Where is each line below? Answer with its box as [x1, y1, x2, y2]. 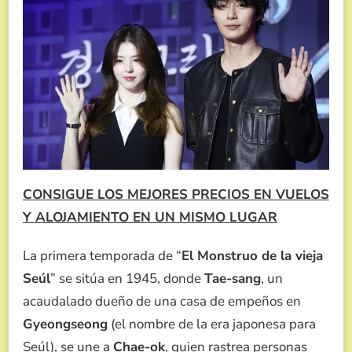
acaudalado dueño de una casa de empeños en [23, 292, 301, 311]
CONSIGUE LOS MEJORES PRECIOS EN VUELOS [23, 185, 329, 204]
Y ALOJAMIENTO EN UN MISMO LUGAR [23, 208, 277, 227]
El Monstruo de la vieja [181, 247, 323, 266]
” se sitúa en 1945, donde [50, 269, 204, 288]
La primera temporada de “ [23, 247, 181, 266]
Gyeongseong [23, 315, 108, 334]
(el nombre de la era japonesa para [108, 315, 316, 334]
